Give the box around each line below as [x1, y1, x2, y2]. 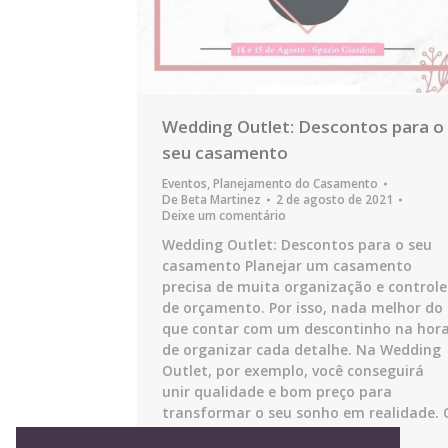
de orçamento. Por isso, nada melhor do [162, 298, 443, 317]
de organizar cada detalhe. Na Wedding [162, 340, 441, 359]
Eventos [162, 175, 207, 192]
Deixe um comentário [162, 207, 286, 224]
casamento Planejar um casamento [162, 256, 412, 275]
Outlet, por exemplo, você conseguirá [162, 361, 424, 380]
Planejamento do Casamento [213, 175, 378, 192]
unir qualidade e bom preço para [162, 382, 392, 401]
